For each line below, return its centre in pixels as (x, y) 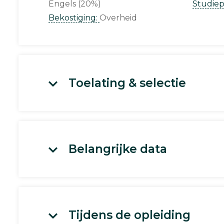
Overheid (118, 17)
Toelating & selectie (127, 83)
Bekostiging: (74, 17)
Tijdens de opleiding (129, 215)
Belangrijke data (118, 149)
